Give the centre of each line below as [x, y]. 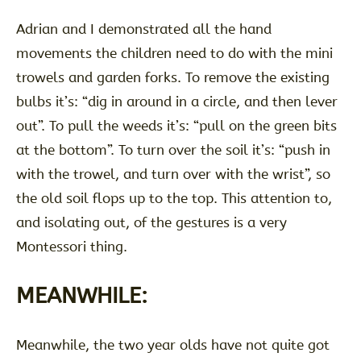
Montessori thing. [71, 247]
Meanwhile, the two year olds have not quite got [172, 345]
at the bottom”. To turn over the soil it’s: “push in [173, 150]
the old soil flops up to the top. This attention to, [174, 199]
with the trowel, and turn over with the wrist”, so [173, 174]
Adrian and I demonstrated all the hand [143, 29]
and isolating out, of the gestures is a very [151, 223]
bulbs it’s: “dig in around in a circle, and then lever [176, 102]
